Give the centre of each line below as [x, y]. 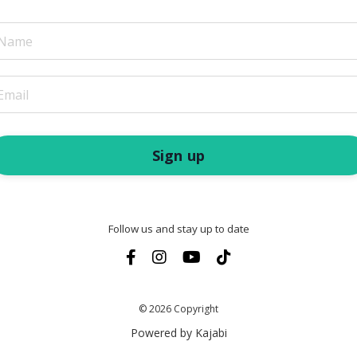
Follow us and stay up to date [178, 229]
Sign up [178, 155]
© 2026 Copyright [178, 309]
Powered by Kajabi [178, 333]
